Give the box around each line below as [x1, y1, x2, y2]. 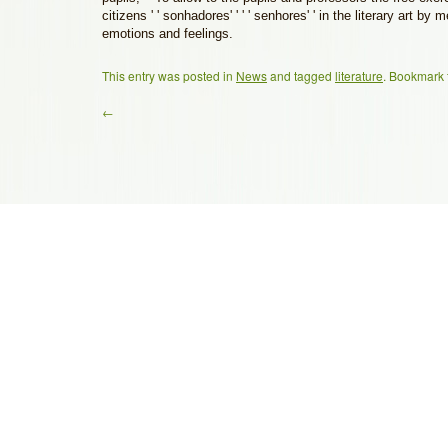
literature [335, 67, 383, 84]
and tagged [267, 67, 335, 84]
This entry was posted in [102, 67, 236, 84]
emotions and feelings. [102, 26, 233, 41]
